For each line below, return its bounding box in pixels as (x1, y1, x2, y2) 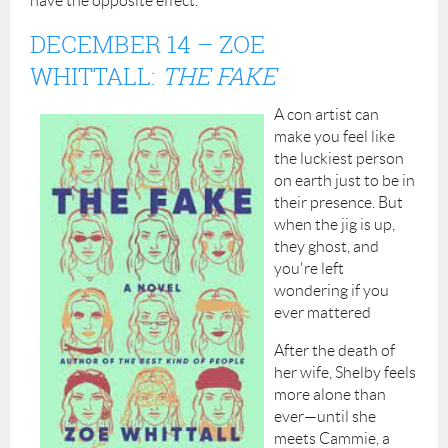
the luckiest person (274, 149, 404, 167)
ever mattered (274, 303, 371, 321)
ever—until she (274, 407, 376, 425)
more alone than (274, 385, 386, 403)
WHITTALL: (30, 59, 162, 92)
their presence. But (274, 193, 403, 211)
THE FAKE (162, 59, 276, 92)
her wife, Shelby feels (274, 363, 416, 381)
